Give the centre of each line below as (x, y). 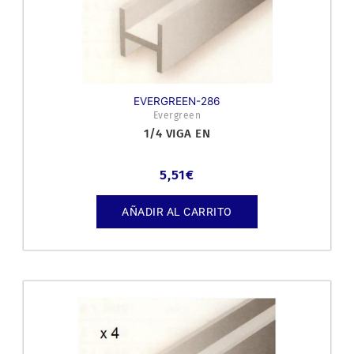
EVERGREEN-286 (177, 102)
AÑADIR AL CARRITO (177, 211)
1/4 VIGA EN (177, 134)
